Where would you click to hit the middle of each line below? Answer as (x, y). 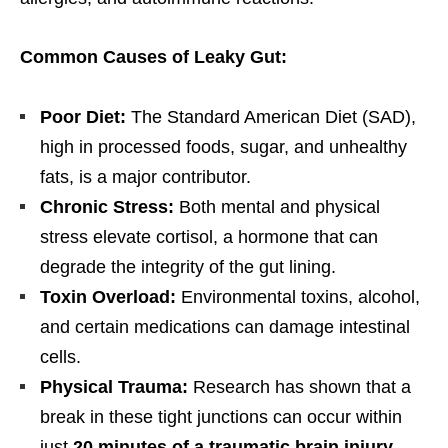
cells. (60, 357)
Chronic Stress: (107, 207)
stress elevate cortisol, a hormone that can (209, 237)
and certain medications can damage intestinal (225, 327)
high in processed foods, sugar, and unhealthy (223, 147)
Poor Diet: (83, 117)
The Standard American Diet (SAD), (271, 117)
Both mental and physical (277, 207)
